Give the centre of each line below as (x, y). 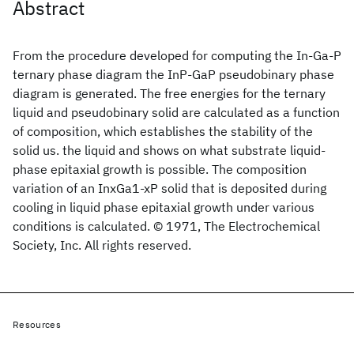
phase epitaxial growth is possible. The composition (160, 169)
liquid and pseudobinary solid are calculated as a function (176, 112)
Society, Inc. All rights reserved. (102, 245)
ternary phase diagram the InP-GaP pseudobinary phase (173, 74)
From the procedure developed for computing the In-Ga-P (177, 55)
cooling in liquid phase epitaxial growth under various (164, 207)
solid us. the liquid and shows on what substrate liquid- (169, 150)
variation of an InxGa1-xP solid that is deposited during (169, 188)
